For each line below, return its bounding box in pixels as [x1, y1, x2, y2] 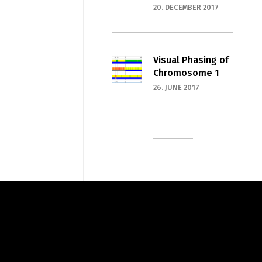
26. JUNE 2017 [153, 82, 199, 92]
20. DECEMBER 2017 [153, 2, 219, 12]
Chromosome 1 [153, 67, 219, 78]
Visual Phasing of [153, 54, 229, 65]
